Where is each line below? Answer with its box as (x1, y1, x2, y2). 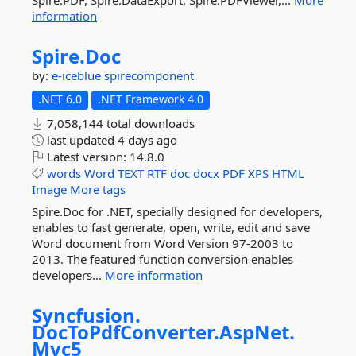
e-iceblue (52, 68, 104, 83)
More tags (70, 181, 126, 197)
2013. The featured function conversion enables (32, 251, 293, 267)
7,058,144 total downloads (44, 115, 195, 131)
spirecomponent (104, 68, 194, 83)
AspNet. (219, 319, 295, 345)
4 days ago (118, 132, 177, 148)
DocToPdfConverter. (32, 319, 219, 345)
